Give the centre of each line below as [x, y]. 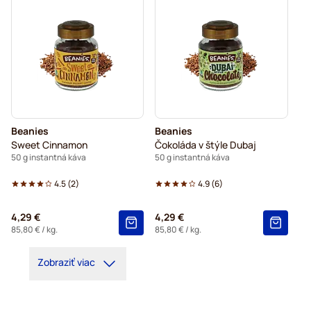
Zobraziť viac [66, 262]
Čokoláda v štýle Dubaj [206, 144]
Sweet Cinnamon [49, 144]
